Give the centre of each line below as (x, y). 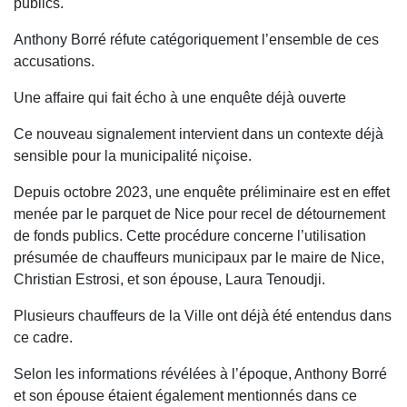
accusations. (54, 62)
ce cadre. (43, 338)
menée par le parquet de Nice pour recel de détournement (199, 214)
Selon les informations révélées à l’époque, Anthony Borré (200, 374)
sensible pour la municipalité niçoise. (133, 156)
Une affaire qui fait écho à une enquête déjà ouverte (180, 98)
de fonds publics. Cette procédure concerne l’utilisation (190, 236)
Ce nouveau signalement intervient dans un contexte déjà (199, 134)
